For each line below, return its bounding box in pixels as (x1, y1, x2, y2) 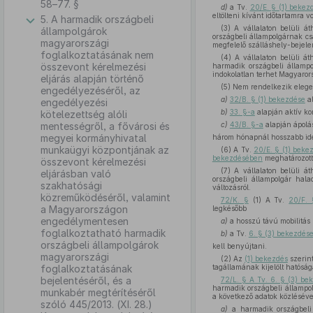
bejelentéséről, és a (41, 275, 131, 286)
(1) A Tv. (248, 196, 289, 204)
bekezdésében (212, 154, 263, 162)
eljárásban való (41, 168, 111, 180)
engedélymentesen (41, 215, 129, 227)
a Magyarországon (41, 203, 128, 215)
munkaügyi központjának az (41, 144, 169, 156)
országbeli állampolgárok (41, 239, 159, 251)
